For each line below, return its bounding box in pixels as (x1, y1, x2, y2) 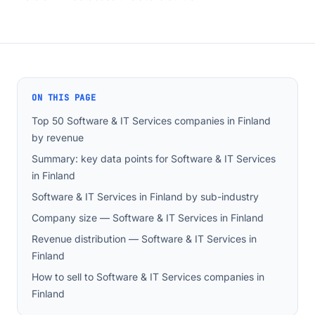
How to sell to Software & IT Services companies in (32, 271, 264, 283)
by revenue (32, 131, 84, 143)
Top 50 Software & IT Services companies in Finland (32, 115, 271, 127)
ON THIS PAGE (32, 92, 96, 103)
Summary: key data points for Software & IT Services (32, 153, 276, 165)
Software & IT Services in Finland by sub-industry (32, 191, 259, 202)
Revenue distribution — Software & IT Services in (32, 233, 257, 245)
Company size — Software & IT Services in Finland (32, 212, 264, 224)
